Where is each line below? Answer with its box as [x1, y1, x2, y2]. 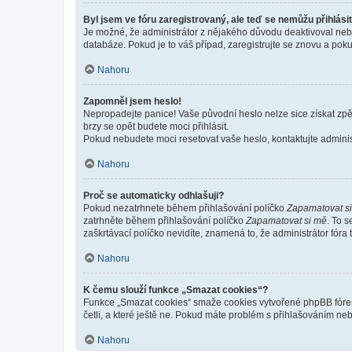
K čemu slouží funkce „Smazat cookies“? [83, 284, 268, 295]
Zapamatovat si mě [246, 214, 327, 226]
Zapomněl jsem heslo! [83, 95, 181, 107]
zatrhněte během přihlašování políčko [83, 214, 246, 226]
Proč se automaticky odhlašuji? [83, 189, 224, 201]
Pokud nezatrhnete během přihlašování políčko [83, 202, 287, 214]
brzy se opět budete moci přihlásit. [83, 120, 229, 132]
